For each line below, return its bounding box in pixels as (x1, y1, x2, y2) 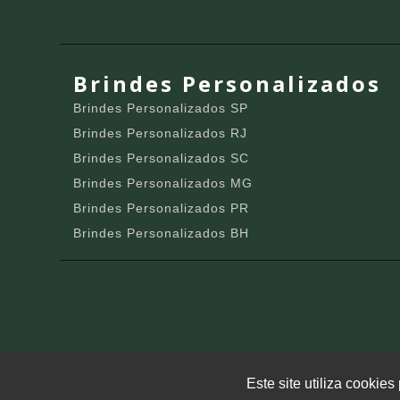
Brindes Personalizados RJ (73, 126, 248, 141)
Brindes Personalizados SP (73, 101, 249, 116)
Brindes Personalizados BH (73, 226, 250, 241)
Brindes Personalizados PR (73, 201, 250, 216)
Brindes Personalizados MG (73, 176, 254, 191)
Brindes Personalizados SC (73, 151, 250, 166)
